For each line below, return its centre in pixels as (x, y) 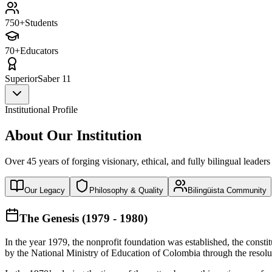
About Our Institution (73, 135)
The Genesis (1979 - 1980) (83, 219)
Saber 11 (54, 78)
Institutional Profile (41, 109)
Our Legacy (45, 190)
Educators (39, 50)
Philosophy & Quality (126, 190)
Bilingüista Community (227, 190)
